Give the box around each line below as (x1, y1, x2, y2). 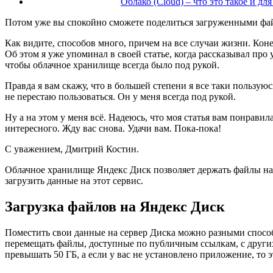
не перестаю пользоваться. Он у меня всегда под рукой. (5, 91, 236, 102)
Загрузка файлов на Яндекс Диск (5, 199, 225, 215)
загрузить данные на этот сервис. (5, 175, 143, 186)
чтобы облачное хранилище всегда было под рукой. (5, 60, 219, 71)
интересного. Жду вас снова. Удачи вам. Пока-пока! (5, 123, 221, 134)
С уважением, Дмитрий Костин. (5, 144, 139, 155)
